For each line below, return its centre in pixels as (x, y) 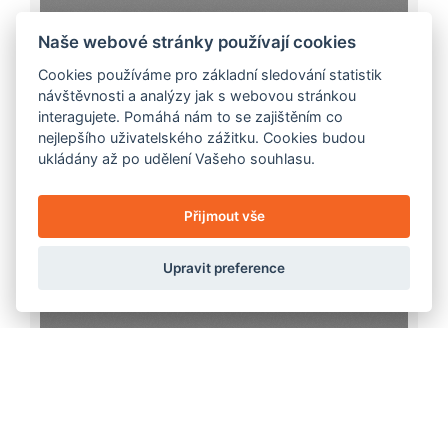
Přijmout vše (224, 216)
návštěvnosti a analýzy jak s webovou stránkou (197, 95)
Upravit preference (224, 268)
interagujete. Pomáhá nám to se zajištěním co (191, 116)
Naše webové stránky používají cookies (197, 41)
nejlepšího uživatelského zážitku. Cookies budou (202, 137)
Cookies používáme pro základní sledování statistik (210, 74)
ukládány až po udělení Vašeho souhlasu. (177, 158)
